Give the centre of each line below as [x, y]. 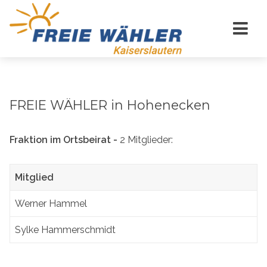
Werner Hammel [51, 203]
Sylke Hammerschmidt [65, 229]
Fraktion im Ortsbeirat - [63, 139]
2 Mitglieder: [145, 139]
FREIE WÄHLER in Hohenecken [110, 105]
